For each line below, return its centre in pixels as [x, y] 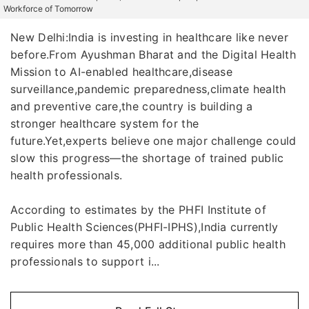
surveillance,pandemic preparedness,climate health [148, 89]
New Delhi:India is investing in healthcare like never [149, 37]
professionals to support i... [85, 261]
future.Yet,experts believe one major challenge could [153, 140]
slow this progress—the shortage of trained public [147, 158]
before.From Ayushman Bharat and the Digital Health [153, 54]
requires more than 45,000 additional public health [148, 244]
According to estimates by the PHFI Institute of [139, 209]
